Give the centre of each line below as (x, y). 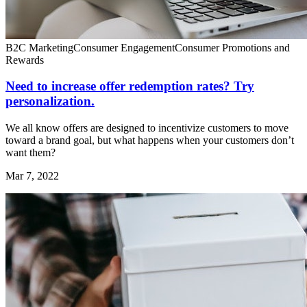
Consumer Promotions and (232, 47)
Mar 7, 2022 (32, 176)
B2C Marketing (39, 47)
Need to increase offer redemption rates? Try (130, 86)
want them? (30, 153)
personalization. (50, 101)
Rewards (25, 60)
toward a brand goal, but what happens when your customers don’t (150, 140)
